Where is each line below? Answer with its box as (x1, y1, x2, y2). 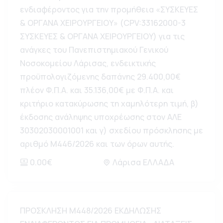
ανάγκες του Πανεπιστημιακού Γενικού (20, 44, 168, 55)
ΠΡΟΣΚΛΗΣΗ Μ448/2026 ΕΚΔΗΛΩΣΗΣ (20, 205, 161, 216)
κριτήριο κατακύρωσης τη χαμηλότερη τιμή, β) (20, 98, 199, 109)
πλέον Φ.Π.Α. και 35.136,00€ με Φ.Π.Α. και (20, 85, 174, 96)
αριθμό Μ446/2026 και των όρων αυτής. (20, 138, 174, 149)
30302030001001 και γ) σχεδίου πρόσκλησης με (20, 125, 203, 136)
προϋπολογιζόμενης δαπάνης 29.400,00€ (20, 71, 181, 82)
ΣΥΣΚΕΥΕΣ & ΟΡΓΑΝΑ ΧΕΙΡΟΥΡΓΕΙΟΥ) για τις (20, 31, 185, 42)
